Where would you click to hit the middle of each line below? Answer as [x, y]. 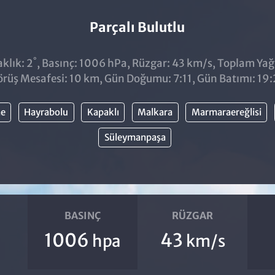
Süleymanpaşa [135, 137]
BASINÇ [82, 215]
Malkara [155, 112]
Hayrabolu [46, 112]
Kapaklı [103, 112]
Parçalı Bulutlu [137, 27]
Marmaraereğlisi [226, 112]
